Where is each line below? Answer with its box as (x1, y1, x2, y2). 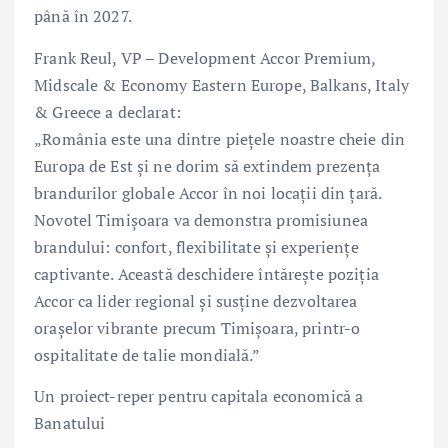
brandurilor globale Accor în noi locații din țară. (34, 181, 382, 204)
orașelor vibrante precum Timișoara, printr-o (34, 316, 361, 339)
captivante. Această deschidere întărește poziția (34, 262, 379, 285)
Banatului (34, 411, 106, 434)
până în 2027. (34, 5, 132, 28)
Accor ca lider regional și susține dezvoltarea (34, 289, 358, 312)
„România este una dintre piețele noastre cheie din (34, 127, 406, 150)
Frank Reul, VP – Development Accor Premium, (34, 46, 376, 69)
